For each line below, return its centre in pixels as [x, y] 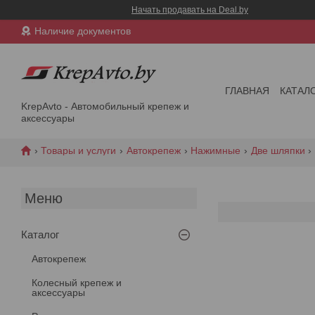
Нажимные [216, 150]
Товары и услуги [79, 150]
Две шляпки [278, 150]
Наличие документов [83, 31]
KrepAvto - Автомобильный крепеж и [105, 106]
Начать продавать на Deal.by [190, 10]
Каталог [40, 234]
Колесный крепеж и [77, 282]
